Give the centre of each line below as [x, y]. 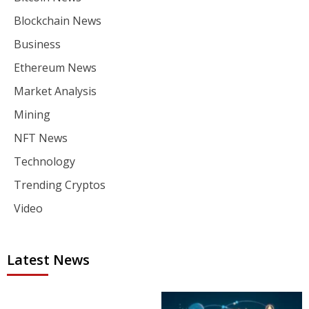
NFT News [41, 138]
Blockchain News [58, 21]
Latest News [48, 260]
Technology [44, 162]
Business [37, 44]
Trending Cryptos [60, 185]
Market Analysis [55, 91]
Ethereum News [55, 68]
